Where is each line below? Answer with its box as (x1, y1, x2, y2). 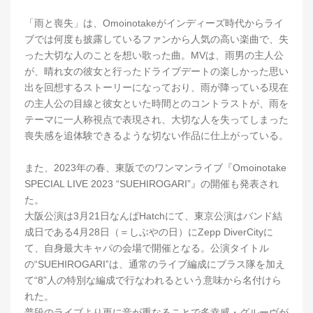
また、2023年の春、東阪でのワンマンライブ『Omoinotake (24, 162, 286, 174)
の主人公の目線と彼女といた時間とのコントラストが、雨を (24, 98, 289, 110)
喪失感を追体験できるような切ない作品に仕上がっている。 (24, 130, 289, 142)
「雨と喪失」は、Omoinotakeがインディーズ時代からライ (24, 17, 284, 29)
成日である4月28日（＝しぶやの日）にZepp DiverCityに (24, 226, 273, 238)
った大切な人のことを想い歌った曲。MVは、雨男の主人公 (24, 50, 284, 61)
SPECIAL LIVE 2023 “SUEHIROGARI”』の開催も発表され (24, 178, 279, 190)
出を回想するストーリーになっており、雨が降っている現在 (24, 82, 289, 94)
